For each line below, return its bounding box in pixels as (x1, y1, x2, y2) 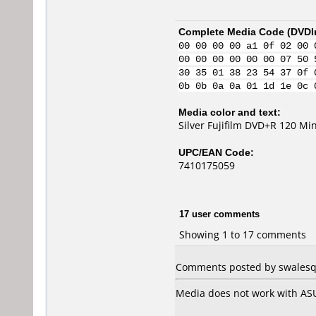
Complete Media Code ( (178, 25, 291, 38)
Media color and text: (178, 105, 281, 119)
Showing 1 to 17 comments (179, 227, 306, 241)
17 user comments (179, 207, 260, 220)
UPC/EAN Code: (178, 145, 254, 159)
